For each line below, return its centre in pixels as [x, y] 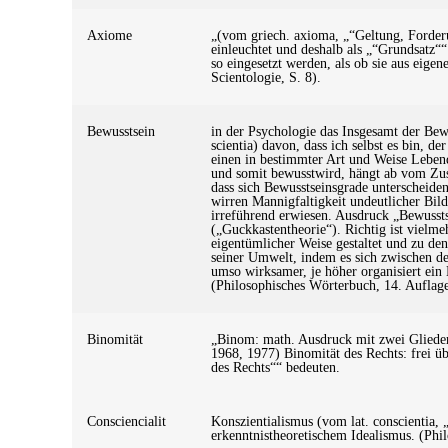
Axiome [109, 35]
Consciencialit [126, 421]
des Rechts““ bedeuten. [275, 367]
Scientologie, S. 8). [266, 77]
